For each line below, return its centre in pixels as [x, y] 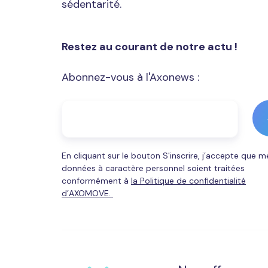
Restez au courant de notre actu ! [150, 46]
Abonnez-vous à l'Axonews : [130, 77]
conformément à [96, 180]
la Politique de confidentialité [188, 180]
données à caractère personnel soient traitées [153, 168]
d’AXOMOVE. [87, 193]
